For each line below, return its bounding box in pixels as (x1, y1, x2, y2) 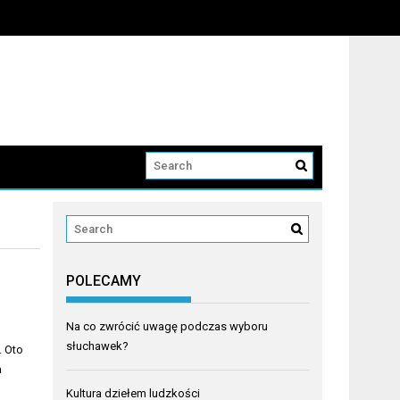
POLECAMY (66, 272, 142, 290)
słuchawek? (66, 339, 129, 354)
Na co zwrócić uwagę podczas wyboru (66, 320, 269, 334)
